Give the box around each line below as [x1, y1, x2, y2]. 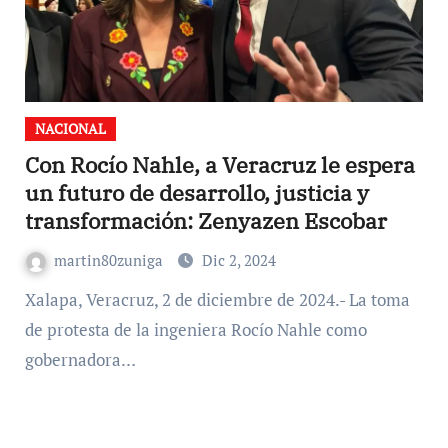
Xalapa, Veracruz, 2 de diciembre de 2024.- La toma [24, 288, 36, 312]
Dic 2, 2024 [201, 250, 276, 271]
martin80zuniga [53, 250, 167, 271]
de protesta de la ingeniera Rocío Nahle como [24, 318, 367, 342]
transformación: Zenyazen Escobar [24, 206, 387, 236]
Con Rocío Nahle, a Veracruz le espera [24, 150, 415, 180]
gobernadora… [24, 348, 136, 372]
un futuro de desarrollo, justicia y [24, 178, 369, 208]
